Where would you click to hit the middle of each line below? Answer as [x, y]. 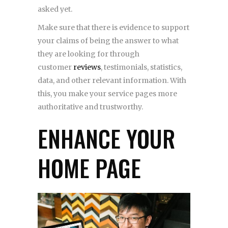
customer [55, 67]
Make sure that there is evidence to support [113, 27]
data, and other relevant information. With [112, 80]
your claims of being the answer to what [108, 40]
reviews [87, 67]
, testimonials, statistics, [141, 67]
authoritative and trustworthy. [91, 107]
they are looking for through [89, 54]
